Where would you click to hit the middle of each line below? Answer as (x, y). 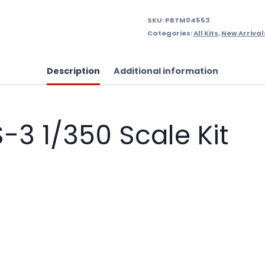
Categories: (171, 33)
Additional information (166, 71)
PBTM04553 (188, 20)
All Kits (206, 33)
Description (73, 71)
